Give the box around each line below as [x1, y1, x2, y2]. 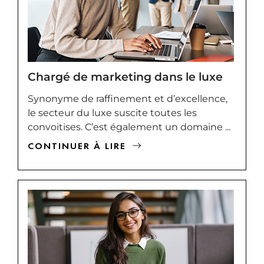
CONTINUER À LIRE [28, 139, 126, 152]
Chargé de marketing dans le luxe [28, 69, 223, 84]
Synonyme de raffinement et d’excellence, [28, 93, 227, 104]
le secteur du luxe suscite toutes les [28, 107, 197, 118]
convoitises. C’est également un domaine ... [28, 121, 230, 133]
